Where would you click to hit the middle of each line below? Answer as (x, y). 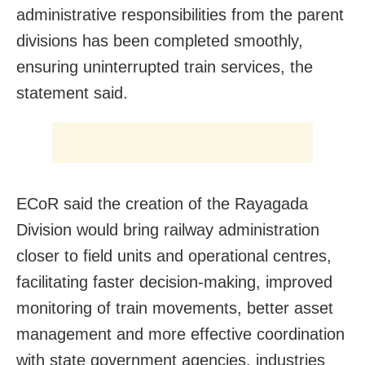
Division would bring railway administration (168, 229)
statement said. (72, 92)
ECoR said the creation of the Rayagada (162, 203)
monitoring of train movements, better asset (175, 308)
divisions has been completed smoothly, (160, 40)
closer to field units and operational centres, (174, 255)
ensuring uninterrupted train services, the (165, 66)
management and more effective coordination (180, 334)
